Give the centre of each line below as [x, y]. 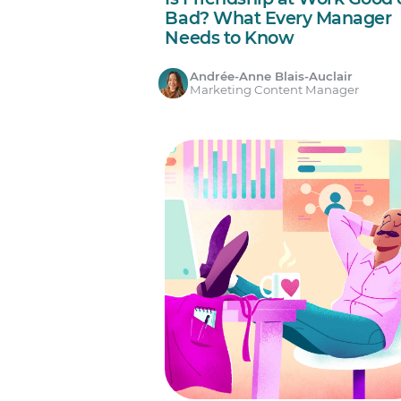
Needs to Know [230, 38]
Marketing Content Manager [275, 90]
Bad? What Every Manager [278, 18]
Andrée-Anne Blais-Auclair [272, 77]
